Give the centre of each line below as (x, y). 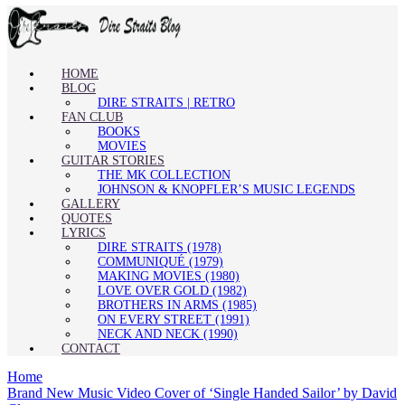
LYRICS (84, 232)
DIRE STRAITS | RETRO (166, 102)
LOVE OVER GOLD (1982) (172, 290)
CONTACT (91, 348)
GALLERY (91, 203)
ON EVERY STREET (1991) (174, 319)
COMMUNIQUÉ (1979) (160, 261)
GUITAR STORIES (113, 160)
